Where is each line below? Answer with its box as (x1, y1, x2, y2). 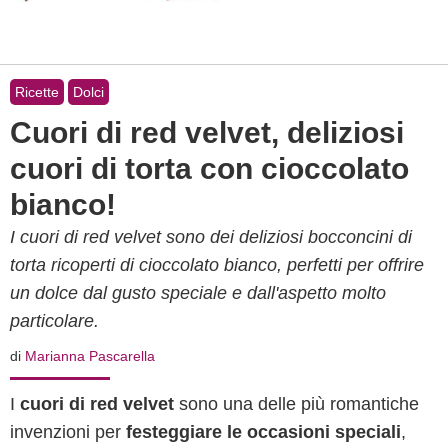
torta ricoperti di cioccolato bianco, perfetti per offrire (10, 255, 424, 275)
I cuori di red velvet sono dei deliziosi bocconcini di (10, 227, 412, 247)
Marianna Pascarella (25, 348, 155, 364)
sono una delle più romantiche (174, 394, 419, 414)
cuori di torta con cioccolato (10, 152, 409, 185)
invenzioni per (10, 422, 126, 442)
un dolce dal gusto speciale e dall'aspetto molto (10, 283, 386, 303)
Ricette (15, 84, 59, 100)
